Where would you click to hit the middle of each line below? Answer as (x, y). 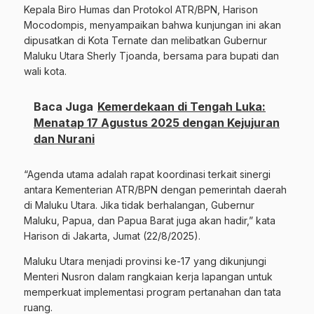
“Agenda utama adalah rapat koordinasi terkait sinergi (147, 174)
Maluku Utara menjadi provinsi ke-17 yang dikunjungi (145, 261)
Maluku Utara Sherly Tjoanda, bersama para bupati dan (151, 55)
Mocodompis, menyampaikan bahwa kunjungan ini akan (152, 25)
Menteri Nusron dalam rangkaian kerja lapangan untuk (148, 276)
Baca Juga (63, 106)
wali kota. (45, 71)
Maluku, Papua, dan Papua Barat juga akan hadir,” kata (150, 220)
